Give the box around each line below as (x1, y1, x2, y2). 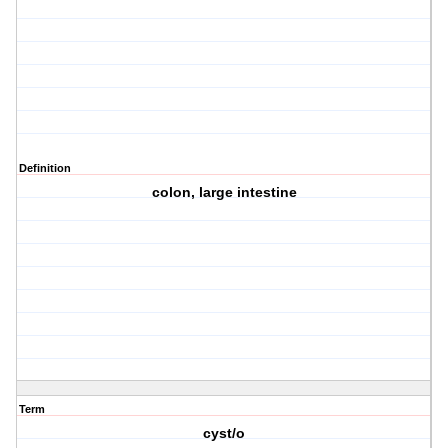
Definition (19, 162, 71, 175)
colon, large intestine (151, 184, 297, 201)
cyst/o (203, 425, 246, 442)
